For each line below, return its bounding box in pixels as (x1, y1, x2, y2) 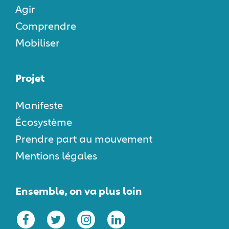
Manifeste (15, 101, 63, 111)
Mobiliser (15, 38, 60, 49)
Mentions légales (15, 151, 97, 162)
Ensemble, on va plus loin (15, 187, 142, 197)
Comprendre (15, 21, 76, 32)
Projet (15, 74, 44, 84)
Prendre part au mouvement (15, 134, 152, 145)
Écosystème (15, 118, 72, 128)
